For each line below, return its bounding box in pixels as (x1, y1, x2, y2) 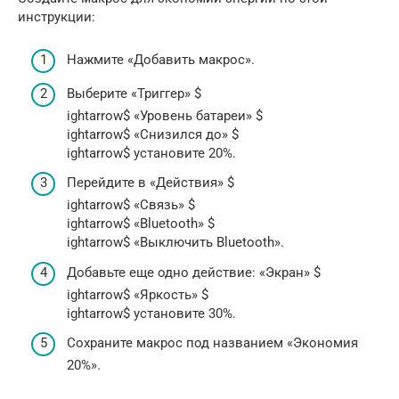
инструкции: (18, 8, 95, 25)
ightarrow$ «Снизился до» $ (67, 126, 239, 142)
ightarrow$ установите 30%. (67, 305, 236, 322)
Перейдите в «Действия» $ (67, 175, 234, 191)
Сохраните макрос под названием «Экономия (67, 335, 358, 352)
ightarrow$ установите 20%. (67, 144, 236, 161)
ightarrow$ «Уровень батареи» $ (67, 107, 263, 124)
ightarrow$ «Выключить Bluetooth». (67, 234, 284, 251)
